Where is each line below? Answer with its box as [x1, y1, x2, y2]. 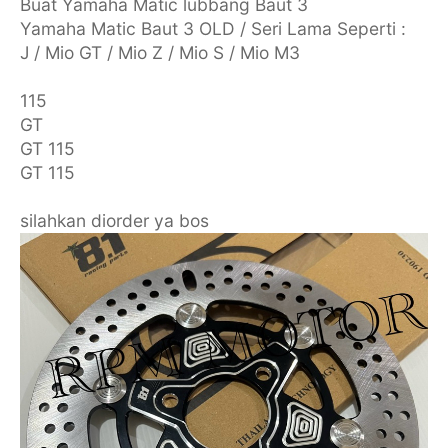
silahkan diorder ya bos [19, 209, 209, 231]
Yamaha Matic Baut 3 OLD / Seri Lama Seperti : [19, 17, 406, 39]
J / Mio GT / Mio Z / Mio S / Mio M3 [19, 41, 300, 63]
